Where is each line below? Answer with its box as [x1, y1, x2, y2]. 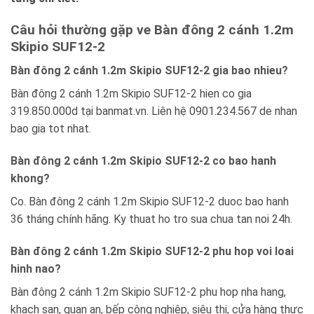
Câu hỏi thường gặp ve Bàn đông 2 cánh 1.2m [11, 21, 294, 38]
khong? [11, 172, 50, 186]
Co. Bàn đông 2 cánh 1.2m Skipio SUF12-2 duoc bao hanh [11, 195, 289, 209]
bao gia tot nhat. [11, 122, 91, 136]
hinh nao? [11, 261, 61, 275]
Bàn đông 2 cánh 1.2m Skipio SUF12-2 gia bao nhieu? [11, 64, 288, 78]
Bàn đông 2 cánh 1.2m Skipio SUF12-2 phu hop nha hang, [11, 285, 286, 299]
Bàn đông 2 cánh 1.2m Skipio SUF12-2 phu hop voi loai [11, 244, 294, 258]
